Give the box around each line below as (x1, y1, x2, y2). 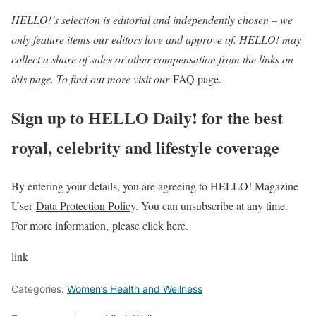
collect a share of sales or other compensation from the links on (11, 51, 293, 67)
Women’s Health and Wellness (67, 283, 202, 296)
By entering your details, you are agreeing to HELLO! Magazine (11, 178, 298, 194)
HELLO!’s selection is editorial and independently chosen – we (11, 12, 293, 28)
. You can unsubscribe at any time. (135, 198, 288, 214)
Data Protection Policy (36, 198, 135, 214)
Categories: (11, 283, 67, 296)
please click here (112, 218, 186, 233)
